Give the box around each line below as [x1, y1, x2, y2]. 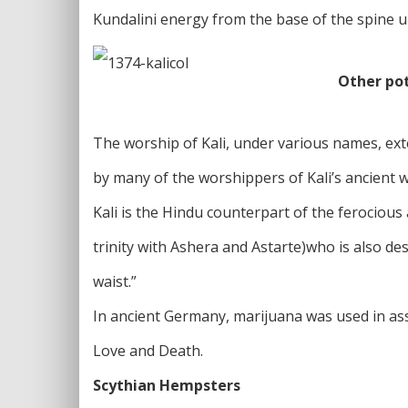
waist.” [93, 270, 137, 291]
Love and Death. [93, 340, 203, 361]
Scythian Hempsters [93, 374, 240, 395]
